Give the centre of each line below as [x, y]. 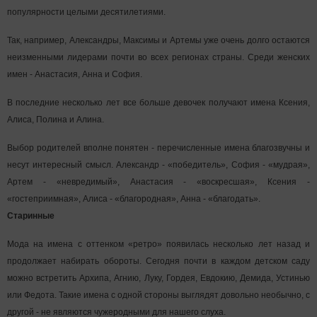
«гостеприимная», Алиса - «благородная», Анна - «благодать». [134, 199]
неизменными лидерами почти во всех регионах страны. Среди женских [158, 57]
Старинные [31, 216]
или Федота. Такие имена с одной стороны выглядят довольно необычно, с [158, 295]
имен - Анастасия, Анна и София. [75, 74]
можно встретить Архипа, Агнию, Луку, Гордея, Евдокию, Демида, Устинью [158, 278]
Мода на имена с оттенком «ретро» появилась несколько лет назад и [158, 244]
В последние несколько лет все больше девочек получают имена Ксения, [158, 103]
